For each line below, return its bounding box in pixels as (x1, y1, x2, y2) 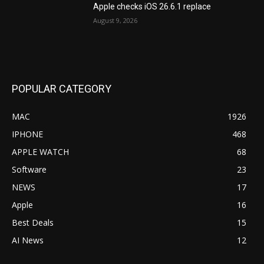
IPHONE (12, 128, 43, 140)
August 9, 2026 (93, 15, 138, 25)
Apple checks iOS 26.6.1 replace (93, 1, 212, 11)
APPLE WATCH (12, 146, 69, 158)
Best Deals (12, 217, 54, 229)
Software (12, 164, 47, 176)
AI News (12, 235, 44, 246)
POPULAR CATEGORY (12, 82, 111, 95)
